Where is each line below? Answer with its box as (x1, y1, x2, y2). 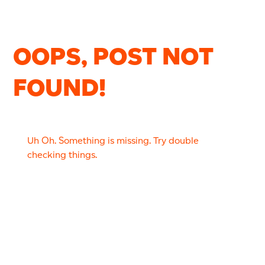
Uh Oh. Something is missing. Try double (27, 134, 199, 146)
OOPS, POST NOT (13, 41, 214, 70)
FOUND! (13, 73, 106, 102)
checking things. (27, 148, 98, 160)
